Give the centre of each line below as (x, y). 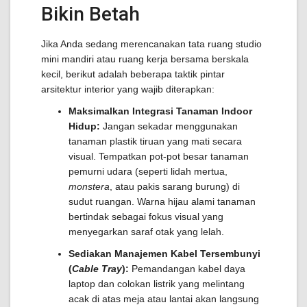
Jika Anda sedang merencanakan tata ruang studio (151, 44)
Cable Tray (97, 269)
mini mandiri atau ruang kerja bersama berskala (145, 59)
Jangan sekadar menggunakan (169, 126)
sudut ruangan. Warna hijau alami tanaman (162, 201)
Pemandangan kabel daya (187, 269)
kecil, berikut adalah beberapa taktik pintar (133, 74)
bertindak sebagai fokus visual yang (146, 217)
